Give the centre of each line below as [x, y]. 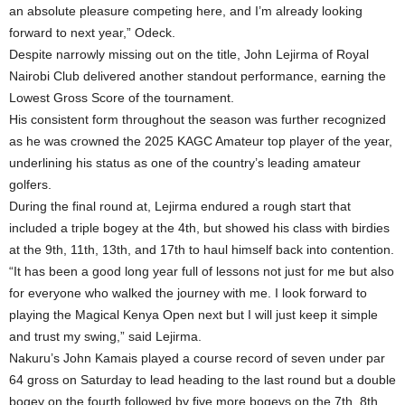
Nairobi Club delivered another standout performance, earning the [198, 76]
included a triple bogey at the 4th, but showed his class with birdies [199, 228]
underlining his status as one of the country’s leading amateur [185, 163]
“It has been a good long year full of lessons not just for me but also [202, 272]
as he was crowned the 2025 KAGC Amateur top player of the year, [201, 141]
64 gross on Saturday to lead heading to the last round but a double [202, 380]
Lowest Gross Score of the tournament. [122, 98]
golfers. [30, 185]
